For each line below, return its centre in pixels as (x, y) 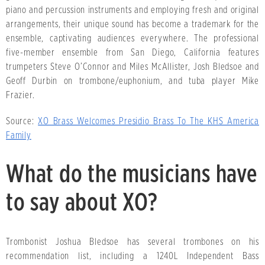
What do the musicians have (132, 174)
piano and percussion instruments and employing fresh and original (132, 10)
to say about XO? (82, 203)
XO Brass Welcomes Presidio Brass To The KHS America (148, 121)
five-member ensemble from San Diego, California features (132, 52)
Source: (22, 121)
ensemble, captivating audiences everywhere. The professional (132, 38)
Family (19, 135)
